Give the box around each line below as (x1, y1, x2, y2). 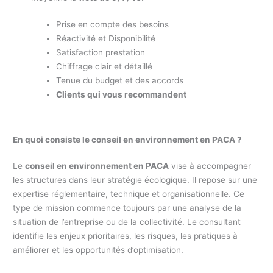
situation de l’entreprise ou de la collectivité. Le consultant (13, 216, 241, 227)
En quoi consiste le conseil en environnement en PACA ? (13, 134, 243, 144)
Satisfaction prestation (56, 48, 146, 58)
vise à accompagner (169, 160, 252, 171)
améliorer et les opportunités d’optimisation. (13, 244, 184, 255)
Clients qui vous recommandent (56, 90, 187, 100)
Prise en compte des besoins (56, 19, 169, 30)
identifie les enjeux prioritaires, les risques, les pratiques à (13, 230, 238, 241)
